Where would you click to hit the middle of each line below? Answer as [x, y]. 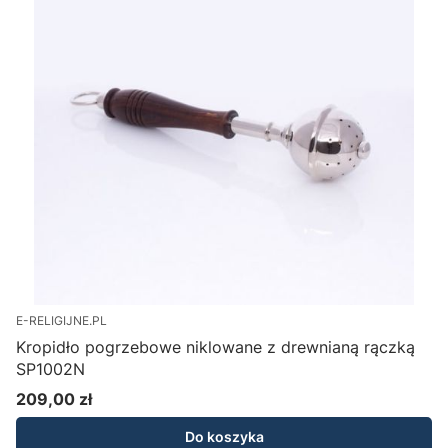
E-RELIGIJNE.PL [61, 321]
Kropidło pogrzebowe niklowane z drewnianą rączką [215, 347]
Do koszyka [224, 437]
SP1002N [50, 369]
